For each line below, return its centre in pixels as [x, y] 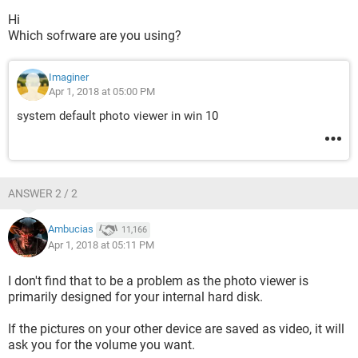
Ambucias [71, 229]
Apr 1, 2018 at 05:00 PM [102, 91]
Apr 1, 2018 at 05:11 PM [101, 245]
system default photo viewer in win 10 [117, 116]
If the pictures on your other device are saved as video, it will [176, 329]
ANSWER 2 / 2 [43, 193]
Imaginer [69, 77]
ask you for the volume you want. [101, 345]
